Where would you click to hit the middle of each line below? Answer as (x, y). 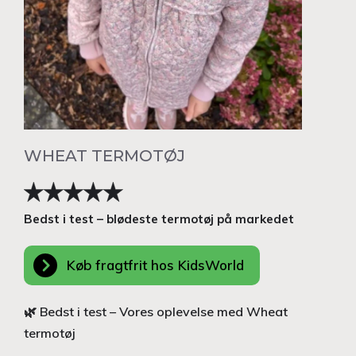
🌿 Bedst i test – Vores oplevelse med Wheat (156, 311)
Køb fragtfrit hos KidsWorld (155, 265)
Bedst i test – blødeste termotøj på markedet (161, 219)
